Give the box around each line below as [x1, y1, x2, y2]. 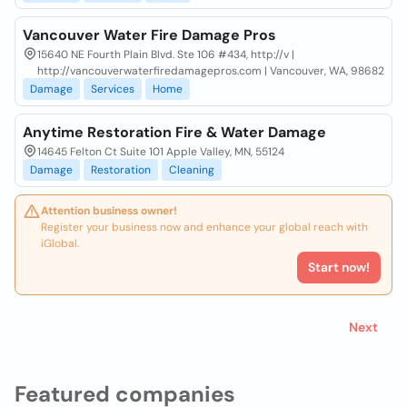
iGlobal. [41, 236, 79, 251]
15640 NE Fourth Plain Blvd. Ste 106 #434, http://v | [37, 47, 294, 62]
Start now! [308, 259, 370, 275]
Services [91, 82, 134, 96]
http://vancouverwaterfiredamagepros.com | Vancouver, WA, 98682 [37, 64, 384, 78]
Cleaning [169, 163, 214, 177]
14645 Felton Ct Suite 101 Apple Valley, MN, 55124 [37, 144, 284, 159]
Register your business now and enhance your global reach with [41, 220, 368, 234]
